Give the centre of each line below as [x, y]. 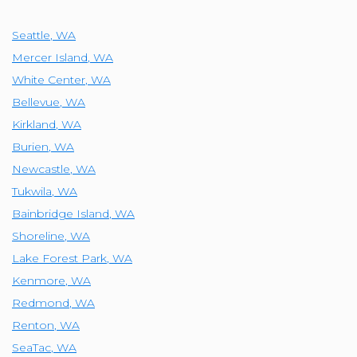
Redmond [41, 303]
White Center [49, 80]
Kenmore [39, 281]
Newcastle [41, 169]
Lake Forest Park [59, 259]
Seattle [31, 35]
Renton [33, 326]
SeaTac [31, 348]
